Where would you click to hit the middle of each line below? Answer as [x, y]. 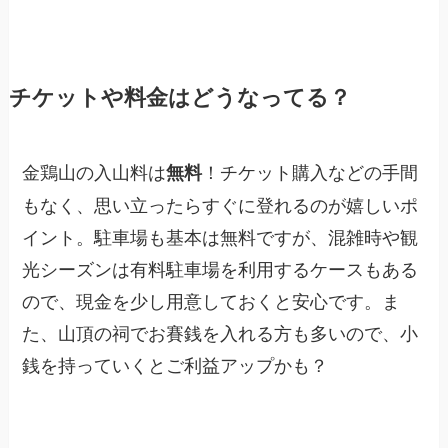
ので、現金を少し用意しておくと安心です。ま [211, 300]
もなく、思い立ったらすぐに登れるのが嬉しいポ [220, 204]
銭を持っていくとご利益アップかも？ [175, 364]
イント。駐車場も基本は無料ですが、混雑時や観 [220, 236]
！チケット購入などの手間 [310, 171]
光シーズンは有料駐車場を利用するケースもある [220, 268]
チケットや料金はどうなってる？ [179, 96]
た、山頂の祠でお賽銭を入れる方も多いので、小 [220, 332]
